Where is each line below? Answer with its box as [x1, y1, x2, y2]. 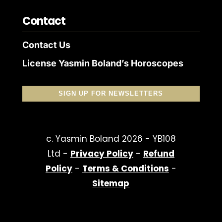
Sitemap [92, 177, 130, 189]
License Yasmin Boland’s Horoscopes [22, 57, 183, 68]
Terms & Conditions [82, 162, 169, 174]
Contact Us [22, 39, 70, 50]
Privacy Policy [70, 147, 133, 160]
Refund [143, 147, 174, 160]
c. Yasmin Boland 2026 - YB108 [46, 132, 176, 145]
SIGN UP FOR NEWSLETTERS [58, 89, 164, 97]
